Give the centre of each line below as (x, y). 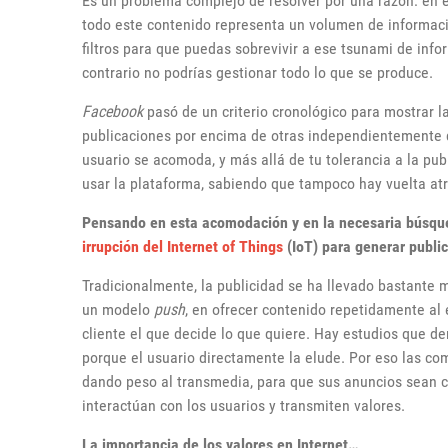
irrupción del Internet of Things (182, 247)
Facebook (112, 112)
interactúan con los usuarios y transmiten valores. (243, 406)
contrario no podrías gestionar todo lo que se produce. (257, 73)
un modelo (118, 310)
